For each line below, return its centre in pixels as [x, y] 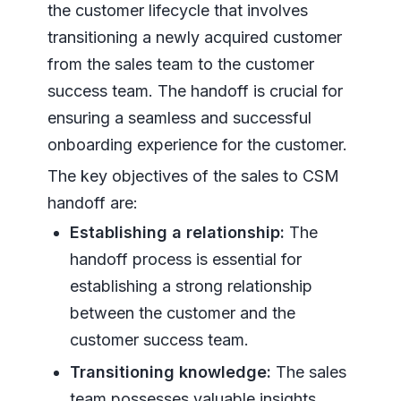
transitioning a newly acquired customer [194, 38]
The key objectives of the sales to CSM [193, 176]
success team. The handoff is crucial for [195, 91]
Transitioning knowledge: [170, 372]
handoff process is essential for [185, 260]
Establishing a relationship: [177, 233]
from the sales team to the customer [180, 64]
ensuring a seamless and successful [179, 118]
